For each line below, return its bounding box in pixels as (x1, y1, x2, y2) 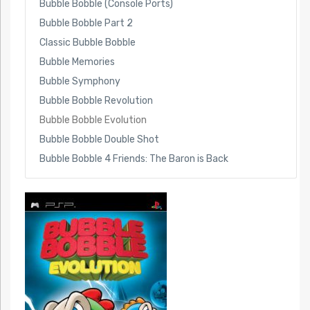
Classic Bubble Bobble (39, 36, 136, 48)
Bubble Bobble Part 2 (39, 17, 133, 29)
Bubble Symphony (39, 75, 120, 87)
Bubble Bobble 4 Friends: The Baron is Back (39, 152, 228, 165)
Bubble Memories (39, 55, 115, 68)
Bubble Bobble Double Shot (39, 133, 159, 145)
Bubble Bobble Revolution (39, 94, 153, 107)
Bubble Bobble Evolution (39, 113, 147, 126)
